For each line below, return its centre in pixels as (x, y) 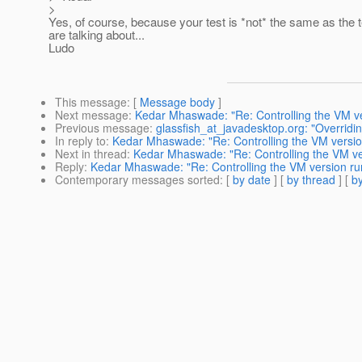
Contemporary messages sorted (137, 180)
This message (91, 102)
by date (252, 180)
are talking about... (97, 35)
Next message (92, 115)
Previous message (102, 128)
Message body (177, 102)
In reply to (80, 141)
